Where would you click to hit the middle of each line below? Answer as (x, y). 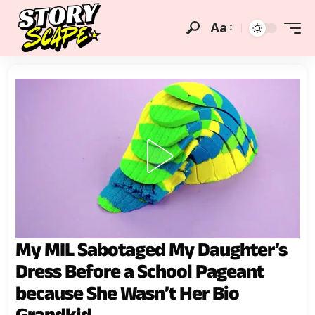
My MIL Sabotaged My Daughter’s (151, 249)
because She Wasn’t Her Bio (127, 292)
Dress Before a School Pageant (140, 271)
